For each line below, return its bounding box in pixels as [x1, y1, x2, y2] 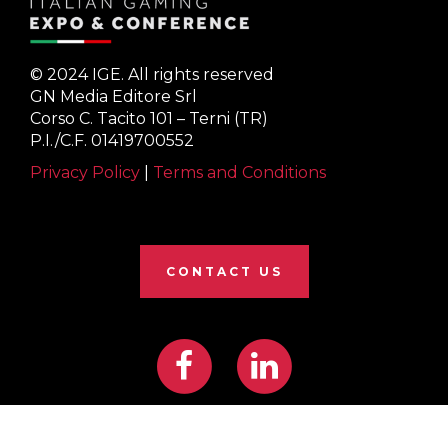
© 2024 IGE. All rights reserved [30, 64, 274, 84]
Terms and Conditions [153, 162, 326, 182]
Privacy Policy [30, 162, 140, 182]
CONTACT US [165, 263, 283, 279]
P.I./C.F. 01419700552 [30, 130, 194, 150]
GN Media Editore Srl [30, 86, 197, 106]
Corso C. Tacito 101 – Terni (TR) [30, 108, 268, 128]
